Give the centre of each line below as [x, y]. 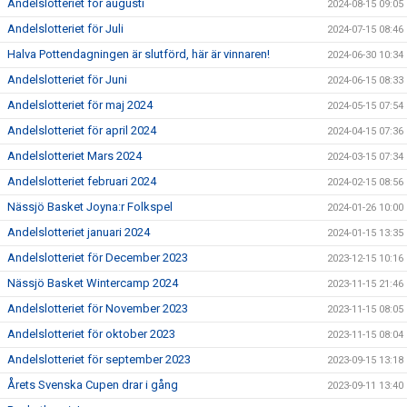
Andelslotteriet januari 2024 [79, 233]
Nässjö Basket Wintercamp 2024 [93, 283]
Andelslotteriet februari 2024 [82, 182]
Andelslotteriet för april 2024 [82, 131]
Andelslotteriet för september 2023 [99, 360]
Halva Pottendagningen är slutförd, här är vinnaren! [139, 55]
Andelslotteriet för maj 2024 [80, 105]
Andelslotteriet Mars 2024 [74, 156]
